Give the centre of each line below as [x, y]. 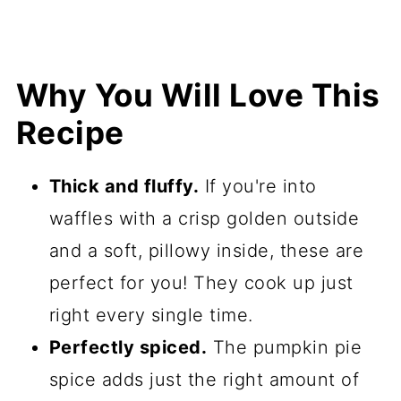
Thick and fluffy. [124, 186]
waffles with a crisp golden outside [204, 218]
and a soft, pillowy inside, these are [206, 250]
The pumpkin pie [285, 347]
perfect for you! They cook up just [201, 282]
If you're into [258, 186]
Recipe [70, 132]
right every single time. [151, 315]
